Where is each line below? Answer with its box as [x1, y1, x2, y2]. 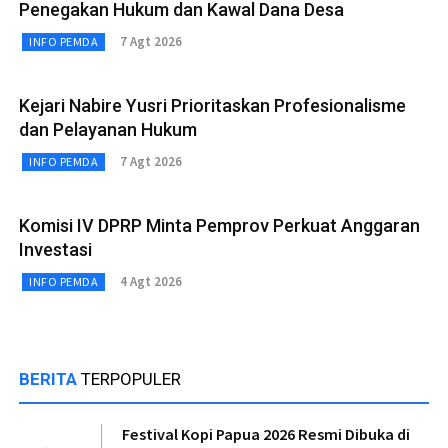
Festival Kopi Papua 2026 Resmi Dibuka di [122, 423, 410, 444]
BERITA [19, 368, 81, 389]
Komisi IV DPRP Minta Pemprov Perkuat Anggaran [19, 214, 420, 236]
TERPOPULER [81, 368, 181, 389]
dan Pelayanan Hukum [19, 118, 197, 140]
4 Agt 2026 [120, 273, 182, 291]
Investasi [19, 238, 92, 260]
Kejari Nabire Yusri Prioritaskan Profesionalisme [19, 94, 406, 116]
